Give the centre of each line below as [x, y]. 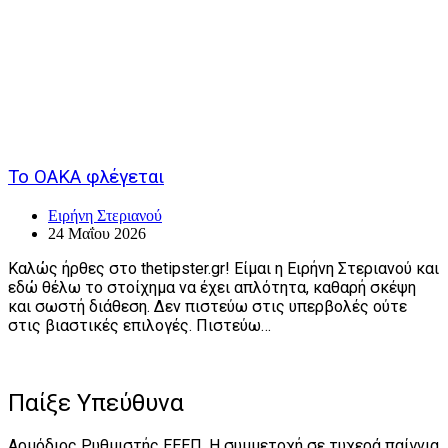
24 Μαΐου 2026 [97, 233]
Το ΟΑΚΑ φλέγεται [86, 176]
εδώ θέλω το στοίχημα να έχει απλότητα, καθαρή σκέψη [212, 287]
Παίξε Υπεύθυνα [96, 402]
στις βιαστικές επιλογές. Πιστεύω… [139, 325]
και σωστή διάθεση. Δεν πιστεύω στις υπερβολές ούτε [207, 306]
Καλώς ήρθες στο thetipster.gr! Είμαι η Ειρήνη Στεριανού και [223, 268]
